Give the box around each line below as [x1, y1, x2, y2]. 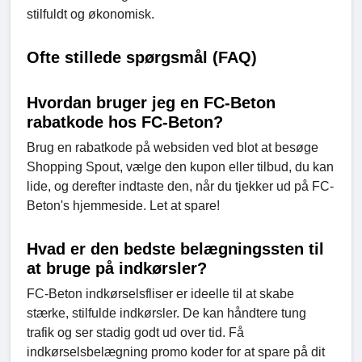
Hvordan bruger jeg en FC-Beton [27, 94, 276, 112]
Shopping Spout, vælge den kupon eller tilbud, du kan [27, 160, 334, 175]
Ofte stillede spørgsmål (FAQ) [27, 48, 257, 67]
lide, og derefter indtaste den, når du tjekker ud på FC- [27, 179, 334, 194]
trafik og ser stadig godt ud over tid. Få [27, 326, 244, 340]
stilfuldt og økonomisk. [27, 7, 154, 22]
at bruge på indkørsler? [27, 259, 207, 278]
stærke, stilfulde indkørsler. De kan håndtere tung [27, 306, 306, 321]
